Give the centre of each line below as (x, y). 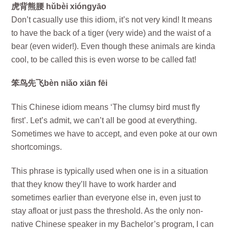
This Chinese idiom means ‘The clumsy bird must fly (106, 107)
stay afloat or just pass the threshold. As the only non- (107, 211)
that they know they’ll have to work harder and (94, 184)
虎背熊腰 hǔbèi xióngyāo (59, 6)
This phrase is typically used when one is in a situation (110, 171)
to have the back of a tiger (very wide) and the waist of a (111, 33)
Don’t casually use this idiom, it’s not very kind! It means (112, 19)
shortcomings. (37, 147)
